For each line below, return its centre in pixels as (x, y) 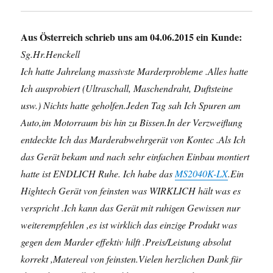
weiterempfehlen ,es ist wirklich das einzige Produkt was (129, 225)
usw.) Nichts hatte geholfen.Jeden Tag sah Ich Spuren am (131, 105)
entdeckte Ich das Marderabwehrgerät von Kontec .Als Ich (133, 139)
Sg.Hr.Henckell (51, 54)
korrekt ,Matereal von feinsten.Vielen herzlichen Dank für (132, 259)
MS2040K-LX (202, 173)
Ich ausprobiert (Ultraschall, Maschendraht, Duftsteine (127, 88)
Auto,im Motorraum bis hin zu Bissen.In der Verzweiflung (132, 122)
